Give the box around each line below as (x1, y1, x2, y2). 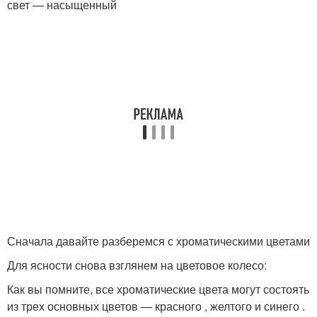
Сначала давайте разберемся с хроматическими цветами (7, 233, 310, 249)
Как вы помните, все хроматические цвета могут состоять (7, 281, 309, 297)
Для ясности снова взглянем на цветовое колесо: (7, 257, 267, 273)
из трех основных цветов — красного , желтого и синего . (7, 298, 305, 314)
